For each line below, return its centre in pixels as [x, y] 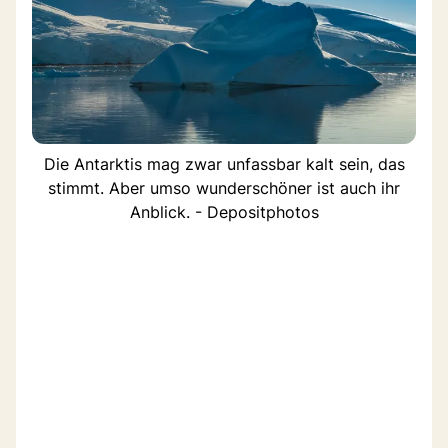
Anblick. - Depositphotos [224, 211]
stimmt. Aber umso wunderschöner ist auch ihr [224, 187]
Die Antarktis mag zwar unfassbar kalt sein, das [224, 163]
